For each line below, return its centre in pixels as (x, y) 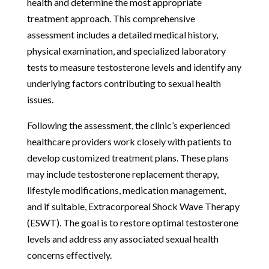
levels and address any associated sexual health (122, 238)
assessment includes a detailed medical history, (122, 34)
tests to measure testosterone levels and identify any (134, 67)
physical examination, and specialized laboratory (126, 50)
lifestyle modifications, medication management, (126, 190)
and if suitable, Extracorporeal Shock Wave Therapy (133, 206)
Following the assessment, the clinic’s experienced (128, 125)
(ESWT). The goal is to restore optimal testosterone (132, 222)
